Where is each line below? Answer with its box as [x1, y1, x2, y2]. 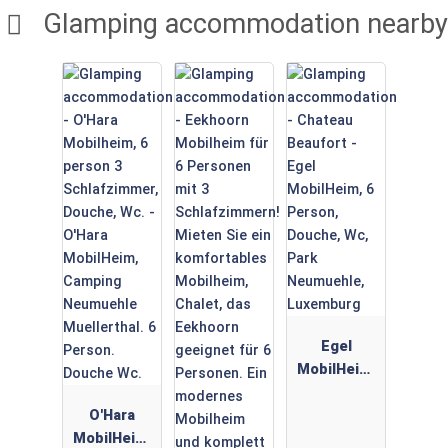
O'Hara [89, 407, 135, 425]
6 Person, [302, 384, 370, 402]
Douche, [306, 407, 366, 425]
